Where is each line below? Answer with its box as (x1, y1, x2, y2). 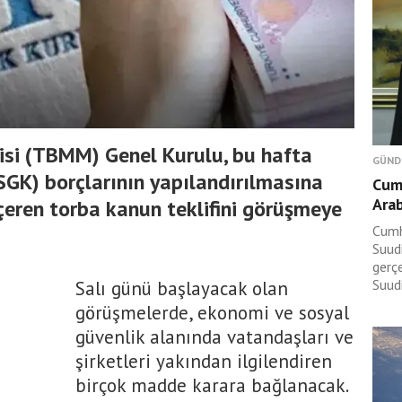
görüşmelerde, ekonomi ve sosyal (75, 301, 349, 325)
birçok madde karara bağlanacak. (75, 373, 349, 398)
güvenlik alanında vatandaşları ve (75, 325, 354, 349)
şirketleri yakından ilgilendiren (75, 349, 332, 373)
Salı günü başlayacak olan (75, 276, 288, 301)
